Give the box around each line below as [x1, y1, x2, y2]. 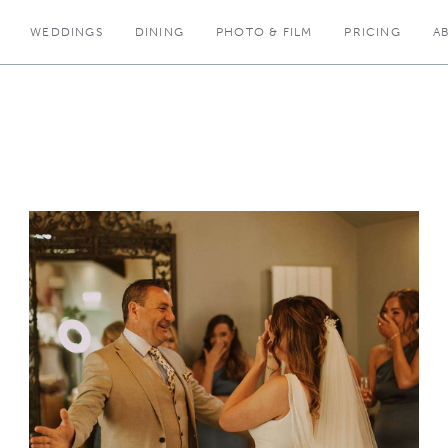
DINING [134, 25, 184, 39]
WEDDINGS [30, 25, 103, 39]
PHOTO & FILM [216, 25, 313, 39]
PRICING [344, 25, 401, 39]
